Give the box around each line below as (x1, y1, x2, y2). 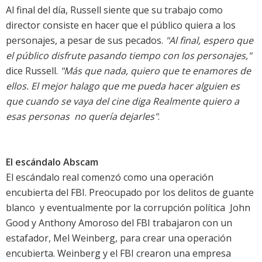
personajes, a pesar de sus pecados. (6, 34, 166, 47)
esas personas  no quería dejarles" (6, 110, 158, 123)
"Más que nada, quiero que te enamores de (60, 64, 251, 78)
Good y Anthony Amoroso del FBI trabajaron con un (6, 216, 232, 230)
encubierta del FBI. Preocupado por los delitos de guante (6, 186, 254, 199)
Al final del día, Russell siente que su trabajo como (6, 4, 223, 17)
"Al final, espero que (166, 34, 253, 47)
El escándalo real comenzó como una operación (6, 171, 213, 184)
